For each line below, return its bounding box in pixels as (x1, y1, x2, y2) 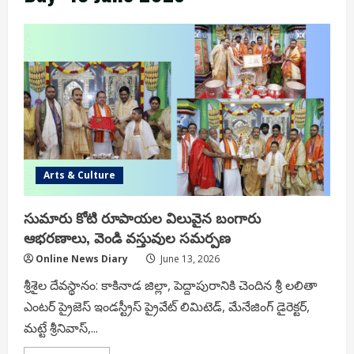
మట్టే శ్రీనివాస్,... (24, 319, 98, 337)
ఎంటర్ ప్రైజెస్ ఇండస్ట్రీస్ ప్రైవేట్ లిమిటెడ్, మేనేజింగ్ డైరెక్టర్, (24, 298, 313, 316)
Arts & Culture (43, 168, 115, 183)
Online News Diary (36, 252, 128, 266)
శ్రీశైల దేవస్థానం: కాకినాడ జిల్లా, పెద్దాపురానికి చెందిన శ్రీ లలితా (24, 277, 317, 295)
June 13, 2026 (158, 252, 220, 266)
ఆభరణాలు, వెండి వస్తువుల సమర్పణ (24, 227, 231, 248)
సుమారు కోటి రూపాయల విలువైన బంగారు (24, 207, 261, 228)
